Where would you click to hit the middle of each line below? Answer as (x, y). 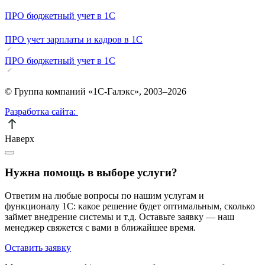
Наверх (20, 139)
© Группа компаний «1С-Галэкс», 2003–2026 (96, 92)
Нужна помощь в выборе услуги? (91, 173)
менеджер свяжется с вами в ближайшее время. (100, 227)
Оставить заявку (38, 247)
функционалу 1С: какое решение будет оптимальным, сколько (130, 206)
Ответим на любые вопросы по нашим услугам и (104, 195)
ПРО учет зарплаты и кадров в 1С (74, 40)
